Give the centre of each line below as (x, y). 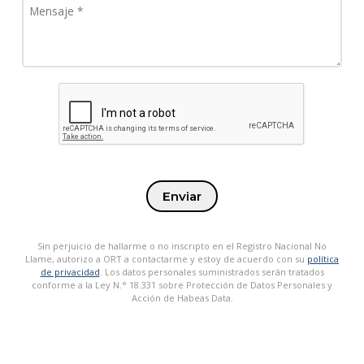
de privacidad (70, 272)
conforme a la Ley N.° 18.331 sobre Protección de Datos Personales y (182, 285)
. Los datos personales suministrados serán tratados (212, 272)
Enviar (182, 196)
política (323, 259)
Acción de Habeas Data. (182, 298)
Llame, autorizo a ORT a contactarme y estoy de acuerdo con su (166, 259)
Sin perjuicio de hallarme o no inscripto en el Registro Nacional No (182, 246)
